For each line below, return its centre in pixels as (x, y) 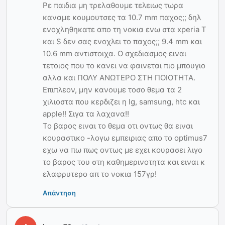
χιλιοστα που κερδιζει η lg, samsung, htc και (121, 101)
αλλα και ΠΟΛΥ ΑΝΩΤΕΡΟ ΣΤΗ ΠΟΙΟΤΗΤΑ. (119, 77)
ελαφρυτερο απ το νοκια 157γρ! (100, 174)
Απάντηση (59, 193)
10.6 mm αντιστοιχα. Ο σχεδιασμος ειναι (115, 53)
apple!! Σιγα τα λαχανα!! (86, 114)
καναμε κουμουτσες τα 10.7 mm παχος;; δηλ (122, 17)
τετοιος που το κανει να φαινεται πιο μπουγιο (124, 65)
